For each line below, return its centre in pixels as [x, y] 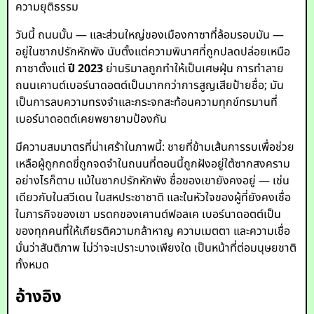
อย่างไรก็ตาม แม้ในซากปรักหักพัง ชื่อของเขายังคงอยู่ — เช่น [153, 181]
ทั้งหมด [33, 265]
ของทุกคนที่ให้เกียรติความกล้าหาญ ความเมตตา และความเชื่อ [153, 231]
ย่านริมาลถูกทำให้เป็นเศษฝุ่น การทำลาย [194, 69]
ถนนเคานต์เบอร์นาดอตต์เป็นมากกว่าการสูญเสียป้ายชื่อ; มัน [150, 86]
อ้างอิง [39, 297]
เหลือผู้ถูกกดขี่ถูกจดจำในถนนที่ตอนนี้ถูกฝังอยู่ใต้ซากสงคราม [153, 164]
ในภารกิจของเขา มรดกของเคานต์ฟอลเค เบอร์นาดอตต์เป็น [149, 214]
